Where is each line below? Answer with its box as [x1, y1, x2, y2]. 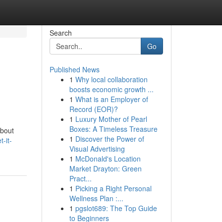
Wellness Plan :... [69, 193, 123, 203]
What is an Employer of [75, 94, 148, 104]
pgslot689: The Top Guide [75, 203, 157, 213]
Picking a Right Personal [75, 183, 152, 193]
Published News [49, 64, 100, 74]
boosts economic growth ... [69, 84, 154, 94]
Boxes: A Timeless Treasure [69, 124, 158, 134]
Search [49, 28, 72, 38]
